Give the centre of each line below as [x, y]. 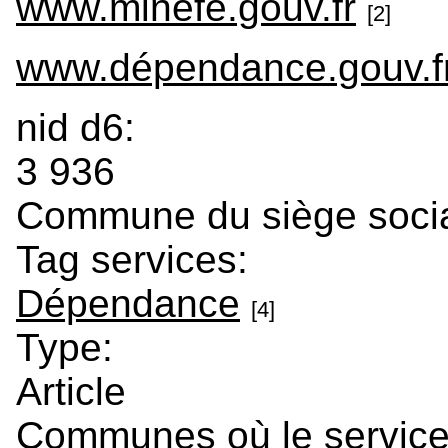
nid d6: [81, 127]
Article [71, 391]
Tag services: [137, 259]
